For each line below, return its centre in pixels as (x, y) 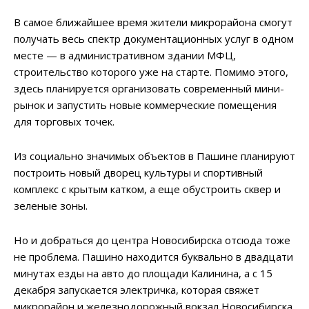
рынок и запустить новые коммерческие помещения (145, 104)
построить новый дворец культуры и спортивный (138, 172)
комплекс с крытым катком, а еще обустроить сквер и (147, 189)
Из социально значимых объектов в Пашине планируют (154, 156)
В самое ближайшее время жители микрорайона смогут (153, 22)
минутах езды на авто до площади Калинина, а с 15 (143, 273)
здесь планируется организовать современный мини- (149, 88)
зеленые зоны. (51, 205)
